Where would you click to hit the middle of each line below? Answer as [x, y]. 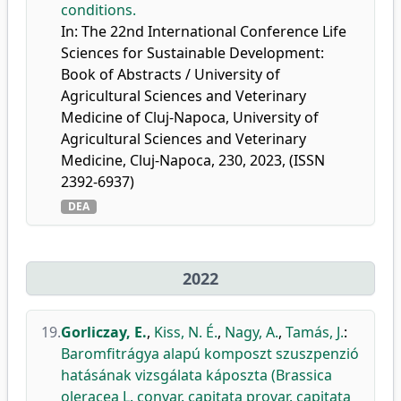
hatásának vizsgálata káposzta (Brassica [196, 375]
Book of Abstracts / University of [171, 74]
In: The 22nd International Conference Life [204, 31]
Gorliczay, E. [104, 332]
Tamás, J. [315, 332]
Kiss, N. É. [186, 332]
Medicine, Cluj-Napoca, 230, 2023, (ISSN [193, 160]
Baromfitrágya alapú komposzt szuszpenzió [210, 354]
